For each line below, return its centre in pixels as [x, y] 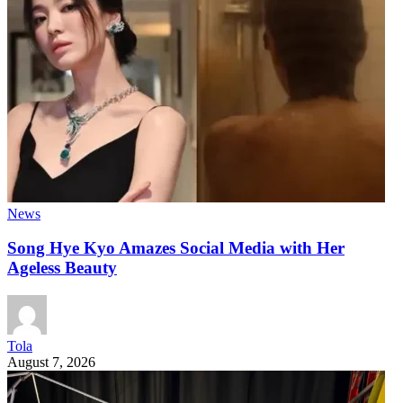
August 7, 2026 [51, 363]
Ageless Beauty [62, 268]
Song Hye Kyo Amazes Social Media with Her [176, 248]
